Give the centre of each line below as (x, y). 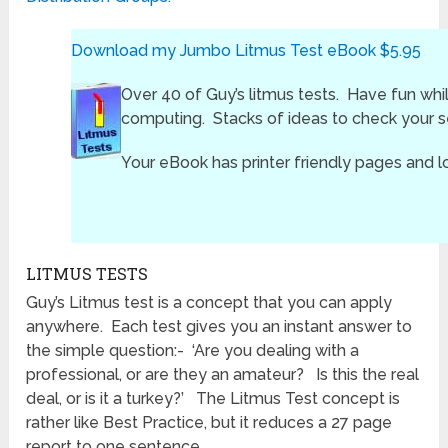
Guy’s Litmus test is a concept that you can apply (209, 303)
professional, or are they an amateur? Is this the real (223, 375)
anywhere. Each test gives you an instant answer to (219, 327)
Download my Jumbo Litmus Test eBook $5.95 (246, 51)
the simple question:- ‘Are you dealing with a (193, 351)
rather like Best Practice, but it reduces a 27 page (209, 423)
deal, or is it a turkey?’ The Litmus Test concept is (213, 399)
